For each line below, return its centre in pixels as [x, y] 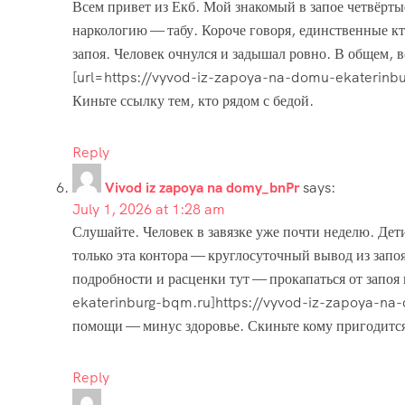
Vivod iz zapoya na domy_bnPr [202, 187]
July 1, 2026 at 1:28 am [149, 209]
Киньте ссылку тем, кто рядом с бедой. [193, 100]
